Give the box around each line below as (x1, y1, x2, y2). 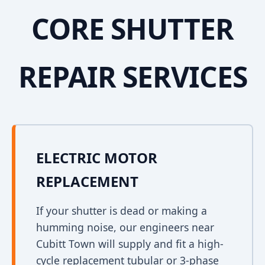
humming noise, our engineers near (36, 220, 214, 234)
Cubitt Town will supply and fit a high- (36, 237, 224, 251)
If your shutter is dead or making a (36, 203, 207, 218)
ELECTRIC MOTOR (36, 148, 157, 167)
